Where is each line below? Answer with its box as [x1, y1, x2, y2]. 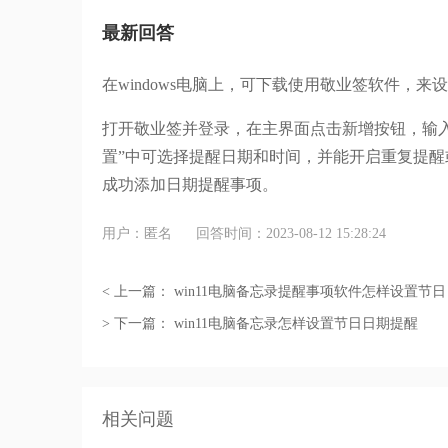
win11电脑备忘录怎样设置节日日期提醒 [174, 316, 418, 332]
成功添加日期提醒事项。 [102, 176, 278, 194]
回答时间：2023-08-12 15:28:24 [196, 226, 386, 242]
